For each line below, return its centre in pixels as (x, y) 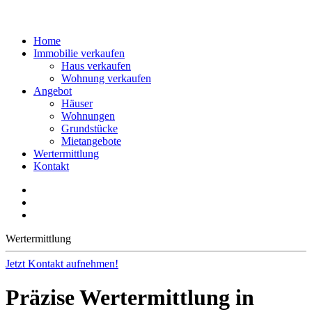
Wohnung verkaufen (106, 78)
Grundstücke (89, 128)
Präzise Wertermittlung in (130, 298)
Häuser (77, 103)
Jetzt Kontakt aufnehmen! (62, 264)
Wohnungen (88, 116)
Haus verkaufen (96, 66)
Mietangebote (91, 141)
